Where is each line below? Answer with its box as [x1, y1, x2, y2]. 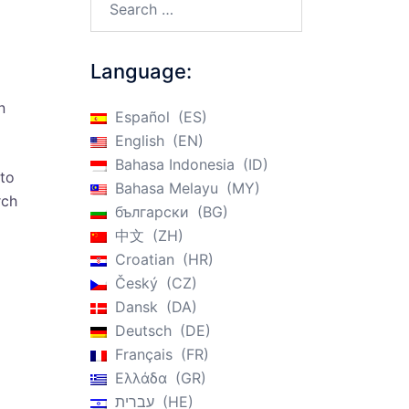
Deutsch [114, 321, 172, 340]
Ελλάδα [114, 369, 167, 387]
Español [114, 108, 170, 126]
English [114, 131, 164, 150]
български [114, 203, 189, 221]
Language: [89, 59, 192, 83]
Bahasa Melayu [114, 179, 218, 197]
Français [114, 345, 173, 363]
